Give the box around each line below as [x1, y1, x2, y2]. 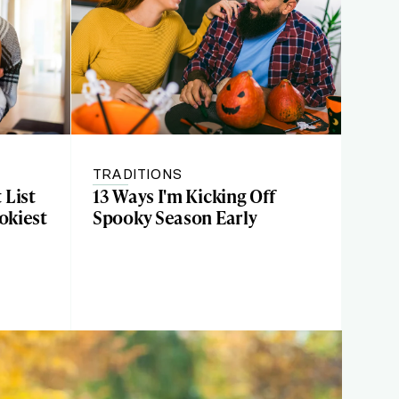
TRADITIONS [93, 165, 182, 183]
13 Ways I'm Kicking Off [93, 183, 275, 208]
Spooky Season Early [93, 205, 257, 230]
